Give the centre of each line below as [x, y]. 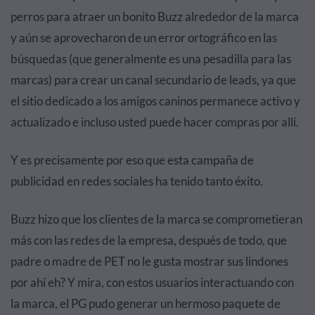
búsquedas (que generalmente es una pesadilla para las [151, 59]
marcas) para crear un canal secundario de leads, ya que [153, 80]
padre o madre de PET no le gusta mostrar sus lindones [149, 262]
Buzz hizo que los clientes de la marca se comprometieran [156, 219]
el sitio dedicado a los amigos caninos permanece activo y [155, 101]
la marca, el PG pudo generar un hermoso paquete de [146, 304]
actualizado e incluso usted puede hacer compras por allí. [155, 122]
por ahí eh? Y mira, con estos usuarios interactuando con [152, 283]
